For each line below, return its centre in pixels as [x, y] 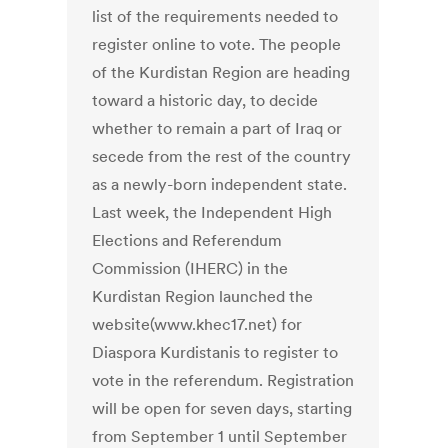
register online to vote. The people [217, 44]
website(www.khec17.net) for [197, 324]
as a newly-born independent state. [220, 184]
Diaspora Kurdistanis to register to [215, 352]
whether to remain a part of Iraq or [217, 128]
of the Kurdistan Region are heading [221, 72]
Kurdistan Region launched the [203, 296]
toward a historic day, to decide [205, 100]
